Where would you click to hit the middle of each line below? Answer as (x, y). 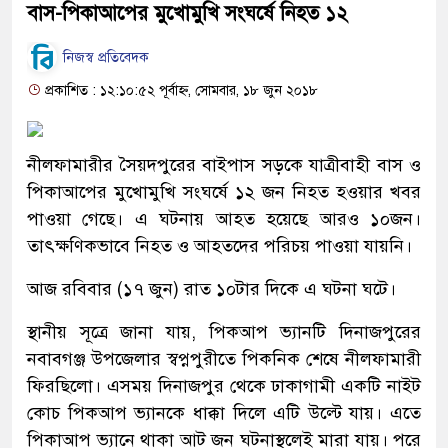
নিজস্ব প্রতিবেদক (104, 58)
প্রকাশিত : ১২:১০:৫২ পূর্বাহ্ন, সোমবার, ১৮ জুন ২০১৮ (179, 90)
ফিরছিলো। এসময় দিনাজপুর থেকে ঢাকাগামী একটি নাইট (224, 385)
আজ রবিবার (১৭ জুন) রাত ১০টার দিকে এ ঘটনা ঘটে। (211, 288)
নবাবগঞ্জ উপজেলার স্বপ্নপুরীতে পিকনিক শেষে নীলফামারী (224, 358)
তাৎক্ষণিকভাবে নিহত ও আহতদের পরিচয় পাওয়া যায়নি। (219, 245)
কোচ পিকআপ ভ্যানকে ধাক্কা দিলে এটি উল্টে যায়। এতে (224, 412)
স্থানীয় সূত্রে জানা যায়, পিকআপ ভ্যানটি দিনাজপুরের (224, 331)
